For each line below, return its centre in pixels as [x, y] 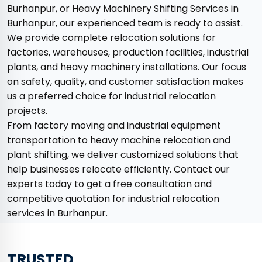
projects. [27, 111]
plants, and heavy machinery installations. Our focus [127, 67]
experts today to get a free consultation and [109, 184]
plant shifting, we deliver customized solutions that [123, 155]
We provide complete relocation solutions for [111, 38]
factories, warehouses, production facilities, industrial [128, 53]
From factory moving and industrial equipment [114, 126]
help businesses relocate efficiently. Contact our [118, 170]
